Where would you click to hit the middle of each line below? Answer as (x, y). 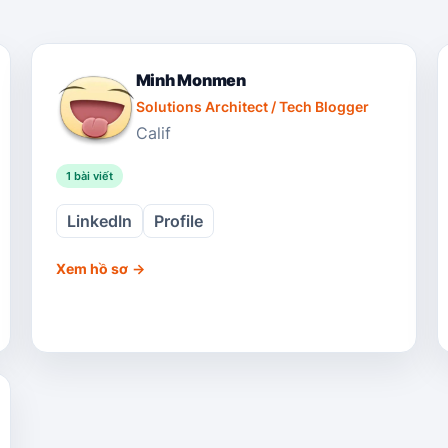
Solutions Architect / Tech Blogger (252, 106)
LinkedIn (99, 221)
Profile (178, 221)
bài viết (91, 176)
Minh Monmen (191, 80)
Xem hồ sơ (91, 268)
